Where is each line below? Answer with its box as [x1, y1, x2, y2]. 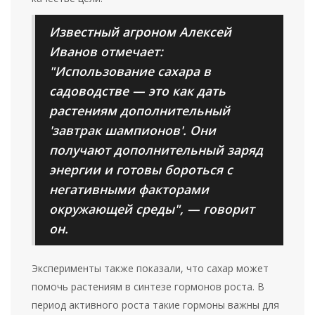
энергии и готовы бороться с [49, 161, 233, 179]
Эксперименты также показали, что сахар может [32, 262, 269, 276]
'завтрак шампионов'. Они [49, 122, 216, 139]
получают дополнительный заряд [49, 141, 263, 159]
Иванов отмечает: [49, 43, 163, 60]
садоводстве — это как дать [49, 82, 226, 100]
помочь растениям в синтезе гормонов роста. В [32, 280, 265, 294]
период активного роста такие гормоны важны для [32, 298, 280, 312]
